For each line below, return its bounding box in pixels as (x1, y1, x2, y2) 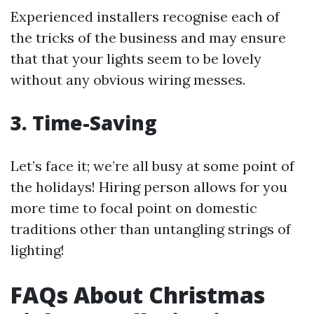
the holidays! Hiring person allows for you (11, 178, 287, 196)
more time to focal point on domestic (11, 199, 257, 217)
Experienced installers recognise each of (11, 8, 280, 26)
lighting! (11, 241, 64, 259)
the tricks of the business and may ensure (11, 29, 286, 47)
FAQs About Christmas (11, 280, 265, 310)
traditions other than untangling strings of (11, 220, 291, 238)
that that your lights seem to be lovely (11, 50, 261, 68)
